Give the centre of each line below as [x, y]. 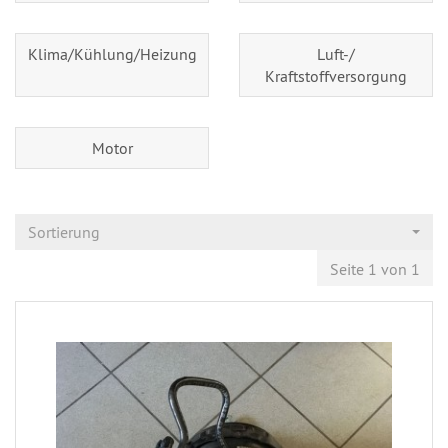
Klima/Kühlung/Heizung [112, 53]
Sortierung [64, 231]
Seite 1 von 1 [375, 268]
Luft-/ [336, 53]
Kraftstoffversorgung [336, 75]
